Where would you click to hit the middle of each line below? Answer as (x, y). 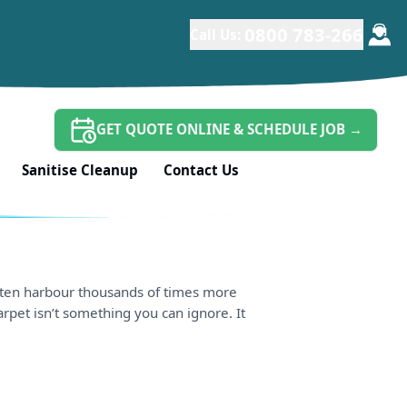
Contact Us (202, 169)
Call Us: (216, 34)
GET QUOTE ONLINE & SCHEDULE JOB (223, 129)
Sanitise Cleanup (80, 169)
